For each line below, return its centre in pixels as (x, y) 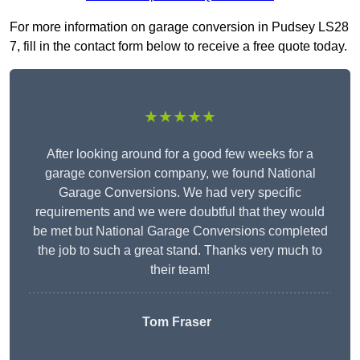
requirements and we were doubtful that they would (180, 212)
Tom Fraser (176, 322)
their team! (180, 270)
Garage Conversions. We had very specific (180, 193)
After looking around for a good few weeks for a (180, 154)
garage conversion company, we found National (180, 174)
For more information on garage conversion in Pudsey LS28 (179, 27)
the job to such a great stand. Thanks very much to (180, 251)
